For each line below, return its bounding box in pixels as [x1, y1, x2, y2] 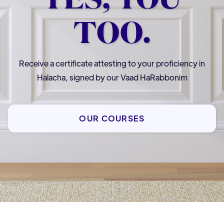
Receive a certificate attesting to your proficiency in [19, 57, 205, 68]
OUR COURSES [79, 112, 145, 123]
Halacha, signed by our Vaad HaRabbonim [36, 71, 187, 82]
